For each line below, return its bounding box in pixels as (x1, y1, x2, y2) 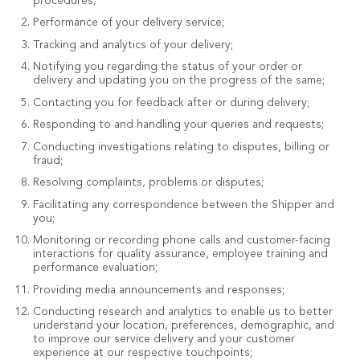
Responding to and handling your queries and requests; (32, 119, 324, 130)
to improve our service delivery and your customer (32, 333, 295, 345)
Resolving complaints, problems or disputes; (32, 177, 264, 188)
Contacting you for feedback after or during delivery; (32, 96, 309, 108)
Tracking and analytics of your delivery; (32, 39, 233, 51)
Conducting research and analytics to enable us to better (32, 306, 333, 317)
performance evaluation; (32, 262, 157, 273)
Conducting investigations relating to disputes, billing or (32, 141, 329, 153)
